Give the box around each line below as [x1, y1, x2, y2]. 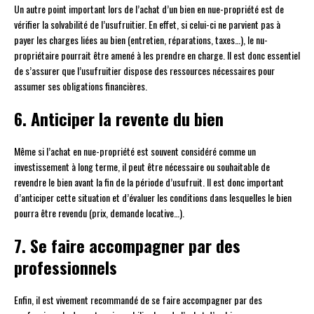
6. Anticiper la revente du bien [14, 106, 224, 132]
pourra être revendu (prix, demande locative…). [14, 205, 184, 221]
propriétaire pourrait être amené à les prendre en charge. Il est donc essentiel [14, 48, 300, 63]
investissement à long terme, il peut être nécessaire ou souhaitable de [14, 159, 270, 175]
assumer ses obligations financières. [14, 78, 147, 94]
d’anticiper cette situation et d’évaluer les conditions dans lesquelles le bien [14, 190, 292, 205]
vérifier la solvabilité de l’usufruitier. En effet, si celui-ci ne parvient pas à [14, 17, 280, 32]
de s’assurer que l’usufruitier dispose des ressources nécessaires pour [14, 63, 275, 78]
